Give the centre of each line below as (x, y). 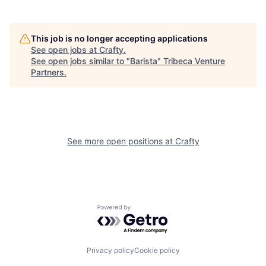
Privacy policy (110, 250)
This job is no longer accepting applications (119, 38)
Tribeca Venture (194, 61)
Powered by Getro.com (149, 210)
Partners (47, 72)
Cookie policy (157, 250)
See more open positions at (121, 141)
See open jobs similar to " (80, 61)
